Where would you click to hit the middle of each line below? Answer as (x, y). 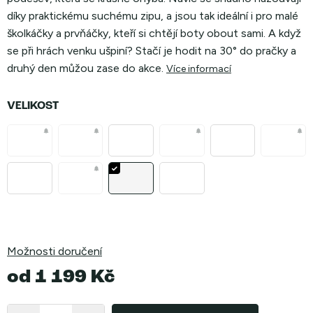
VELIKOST (33, 106)
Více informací (199, 69)
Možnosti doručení (54, 251)
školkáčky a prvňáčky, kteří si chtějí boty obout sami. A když (154, 33)
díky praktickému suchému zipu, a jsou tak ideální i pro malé (153, 16)
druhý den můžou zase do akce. (85, 68)
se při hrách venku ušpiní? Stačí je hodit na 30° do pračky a (152, 51)
